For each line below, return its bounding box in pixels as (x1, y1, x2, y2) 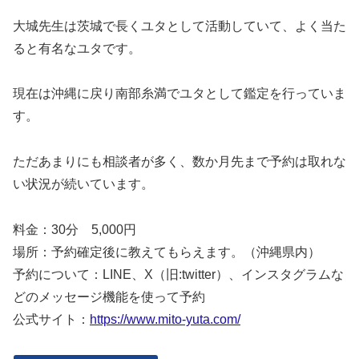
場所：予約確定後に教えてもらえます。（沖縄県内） (13, 245, 321, 260)
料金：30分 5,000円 (13, 223, 136, 237)
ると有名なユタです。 (13, 41, 141, 55)
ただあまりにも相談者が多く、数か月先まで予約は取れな (13, 155, 346, 169)
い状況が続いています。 (13, 177, 154, 192)
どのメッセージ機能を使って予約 (13, 290, 205, 305)
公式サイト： (13, 313, 90, 327)
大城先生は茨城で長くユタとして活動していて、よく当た (13, 18, 346, 33)
